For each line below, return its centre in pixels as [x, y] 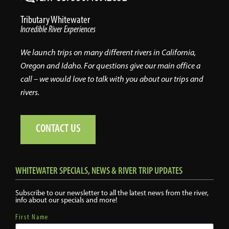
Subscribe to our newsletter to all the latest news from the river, [112, 193]
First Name [32, 217]
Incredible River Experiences [58, 29]
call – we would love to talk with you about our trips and [112, 79]
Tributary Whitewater [55, 19]
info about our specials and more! [66, 200]
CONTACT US [58, 128]
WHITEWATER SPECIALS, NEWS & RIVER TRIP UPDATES [99, 171]
